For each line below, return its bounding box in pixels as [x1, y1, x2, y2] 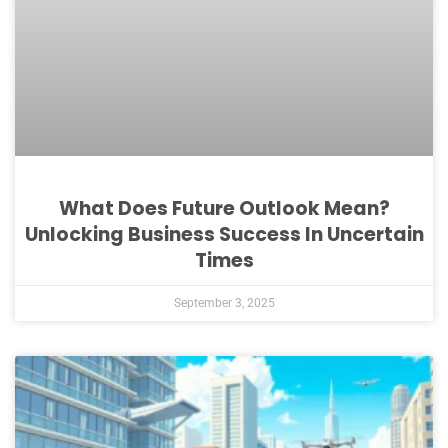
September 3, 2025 [173, 296, 275, 311]
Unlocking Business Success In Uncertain [24, 221, 424, 249]
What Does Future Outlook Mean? [58, 195, 390, 223]
